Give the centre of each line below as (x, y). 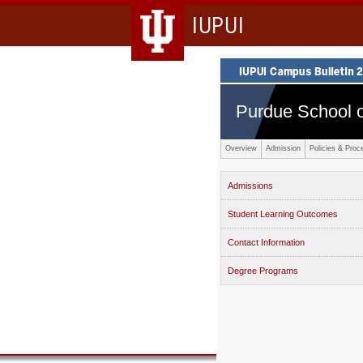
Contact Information (266, 242)
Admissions (250, 186)
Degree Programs (263, 271)
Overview (241, 148)
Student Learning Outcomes (283, 214)
